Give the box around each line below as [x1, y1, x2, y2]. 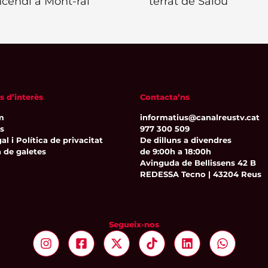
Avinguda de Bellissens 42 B [140, 157, 256, 167]
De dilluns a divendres [140, 135, 232, 145]
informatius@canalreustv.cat [140, 112, 260, 122]
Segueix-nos [109, 219, 159, 229]
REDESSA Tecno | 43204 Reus [140, 169, 261, 179]
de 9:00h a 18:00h [140, 146, 211, 156]
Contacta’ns [140, 92, 190, 102]
